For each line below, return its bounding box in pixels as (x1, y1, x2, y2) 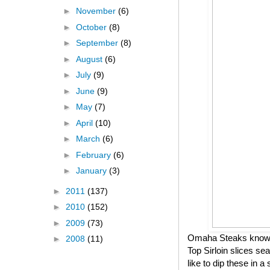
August (75, 54, 105, 64)
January (75, 166, 109, 176)
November (75, 6, 118, 16)
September (75, 38, 121, 48)
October (75, 22, 109, 32)
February (75, 149, 113, 160)
